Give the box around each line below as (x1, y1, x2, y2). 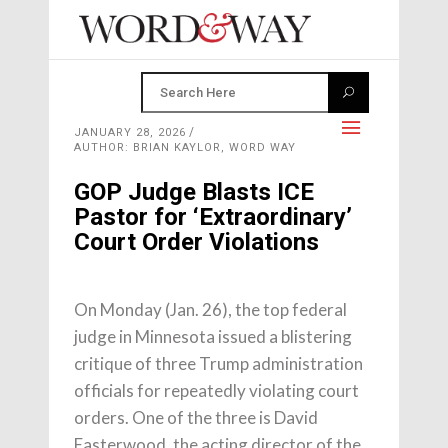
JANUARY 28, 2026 (74, 126, 186, 139)
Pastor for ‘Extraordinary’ (74, 203, 352, 231)
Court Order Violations (74, 228, 319, 256)
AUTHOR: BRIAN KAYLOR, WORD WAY (74, 141, 296, 154)
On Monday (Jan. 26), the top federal (74, 299, 347, 320)
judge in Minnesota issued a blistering (74, 326, 352, 347)
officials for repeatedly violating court (74, 380, 359, 401)
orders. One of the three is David (74, 407, 318, 428)
